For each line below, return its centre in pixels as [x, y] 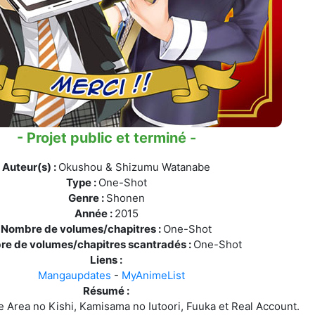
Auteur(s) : [31, 167]
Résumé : [107, 291]
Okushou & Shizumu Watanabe [135, 167]
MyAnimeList [153, 275]
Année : [94, 213]
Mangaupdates [74, 275]
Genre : [87, 198]
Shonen [125, 198]
